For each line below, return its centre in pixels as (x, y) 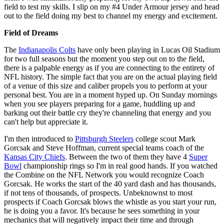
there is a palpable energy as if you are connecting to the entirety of (109, 67)
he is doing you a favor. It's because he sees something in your (102, 210)
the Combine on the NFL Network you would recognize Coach (104, 174)
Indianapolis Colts (47, 49)
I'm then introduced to (39, 138)
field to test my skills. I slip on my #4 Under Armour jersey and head (112, 6)
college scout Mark (164, 138)
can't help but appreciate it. (46, 121)
